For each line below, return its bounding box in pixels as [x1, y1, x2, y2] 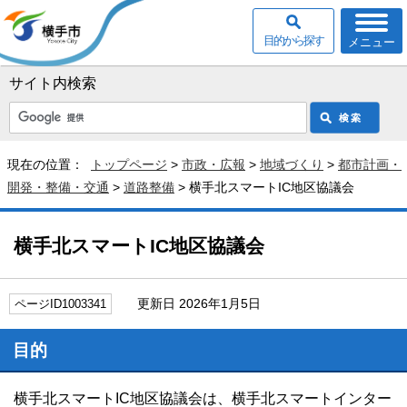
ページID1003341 [15, 297, 106, 311]
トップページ [91, 157, 167, 172]
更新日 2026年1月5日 [121, 296, 261, 311]
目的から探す [263, 34, 323, 47]
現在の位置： [7, 157, 91, 172]
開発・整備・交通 [7, 180, 109, 194]
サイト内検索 [9, 75, 96, 91]
